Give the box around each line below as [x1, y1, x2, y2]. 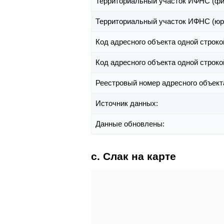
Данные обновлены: [95, 119, 166, 128]
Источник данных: [95, 99, 160, 108]
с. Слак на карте [91, 150, 176, 162]
